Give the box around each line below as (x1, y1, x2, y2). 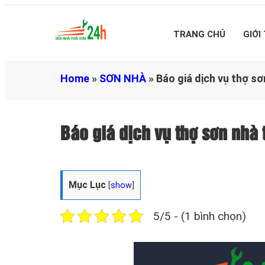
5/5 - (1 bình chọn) (153, 209, 246, 223)
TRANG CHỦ (173, 29, 225, 40)
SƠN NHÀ (99, 72, 146, 85)
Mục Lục (69, 179, 106, 190)
